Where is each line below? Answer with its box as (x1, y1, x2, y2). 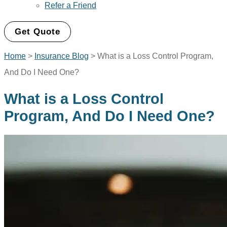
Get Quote (15, 27, 60, 36)
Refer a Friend (45, 1, 96, 10)
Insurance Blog (34, 52, 89, 60)
